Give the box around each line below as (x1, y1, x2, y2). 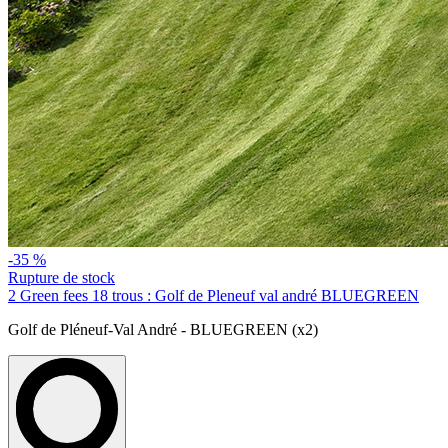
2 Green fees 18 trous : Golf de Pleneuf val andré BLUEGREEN (8, 286, 419, 304)
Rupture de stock (8, 268, 115, 286)
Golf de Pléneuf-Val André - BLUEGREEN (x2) (8, 320, 318, 338)
